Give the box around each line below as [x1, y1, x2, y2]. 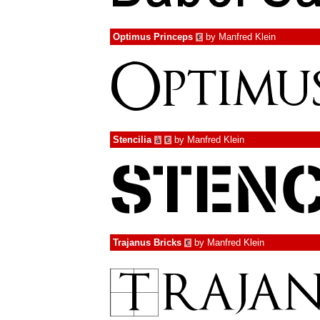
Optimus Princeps [113, 31, 193, 42]
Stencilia [113, 134, 151, 145]
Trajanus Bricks [113, 237, 181, 248]
